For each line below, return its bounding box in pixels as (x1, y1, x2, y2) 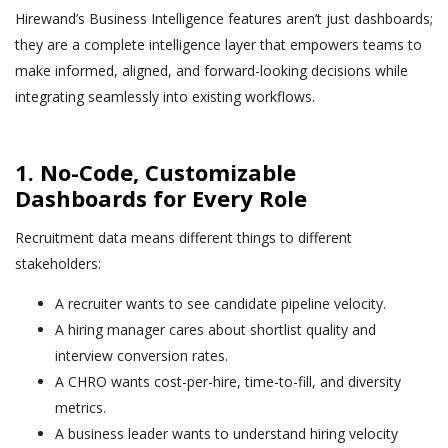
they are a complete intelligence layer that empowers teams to (15, 34, 422, 54)
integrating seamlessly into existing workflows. (15, 86, 315, 106)
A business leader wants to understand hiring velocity (55, 423, 398, 443)
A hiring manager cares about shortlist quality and (55, 319, 376, 339)
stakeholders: (15, 253, 101, 273)
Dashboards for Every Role (15, 182, 307, 213)
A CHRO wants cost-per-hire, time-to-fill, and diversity (55, 371, 401, 391)
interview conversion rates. (55, 345, 228, 365)
